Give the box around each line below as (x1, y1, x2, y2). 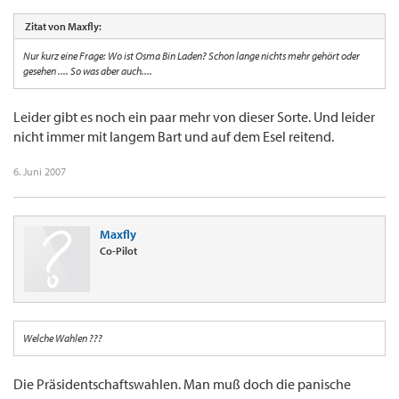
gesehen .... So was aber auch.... (23, 64, 152, 78)
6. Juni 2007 (13, 165, 66, 179)
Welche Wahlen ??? (23, 331, 102, 346)
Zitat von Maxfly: (25, 20, 102, 34)
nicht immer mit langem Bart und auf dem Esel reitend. (13, 127, 334, 146)
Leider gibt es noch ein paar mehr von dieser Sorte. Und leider (13, 108, 375, 126)
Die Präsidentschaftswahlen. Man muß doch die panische (13, 375, 351, 394)
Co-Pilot (100, 244, 137, 258)
